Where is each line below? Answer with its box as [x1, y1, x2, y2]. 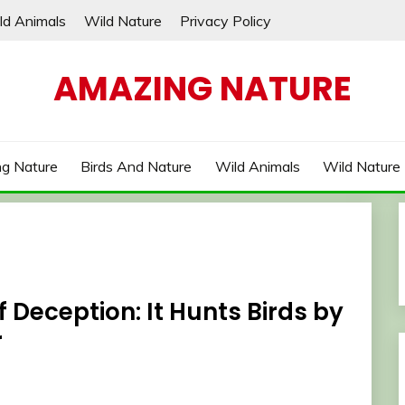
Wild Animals [214, 157, 300, 175]
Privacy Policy [180, 11, 271, 30]
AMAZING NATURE [53, 65, 352, 112]
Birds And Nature [80, 157, 193, 175]
